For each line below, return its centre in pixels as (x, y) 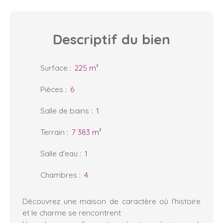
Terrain (53, 132)
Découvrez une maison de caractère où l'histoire (111, 201)
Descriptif (85, 39)
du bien (144, 39)
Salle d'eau (59, 153)
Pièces (52, 89)
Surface (54, 67)
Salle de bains (65, 110)
